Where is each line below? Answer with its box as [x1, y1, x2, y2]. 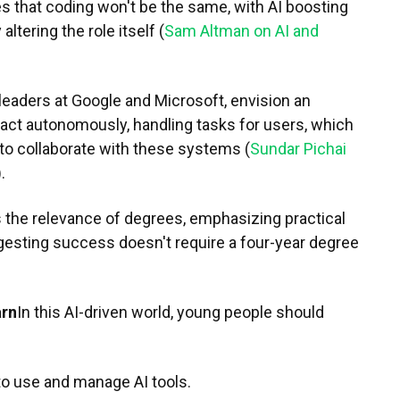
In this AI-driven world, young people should [17, 303, 324, 321]
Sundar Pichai [250, 139, 346, 158]
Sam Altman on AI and [164, 21, 319, 40]
